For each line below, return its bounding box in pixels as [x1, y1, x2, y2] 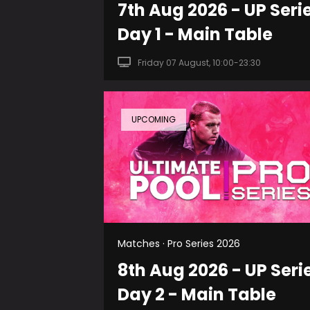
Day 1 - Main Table [118, 22, 273, 46]
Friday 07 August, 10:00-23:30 [137, 56, 261, 69]
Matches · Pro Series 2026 [118, 236, 240, 250]
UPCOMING [131, 113, 176, 125]
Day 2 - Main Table [118, 282, 276, 306]
